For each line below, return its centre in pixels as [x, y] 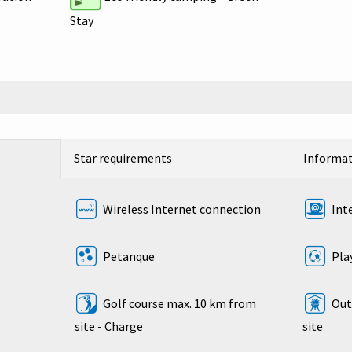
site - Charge [108, 326]
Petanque [127, 257]
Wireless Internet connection [180, 209]
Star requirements [123, 158]
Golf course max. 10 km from [178, 304]
